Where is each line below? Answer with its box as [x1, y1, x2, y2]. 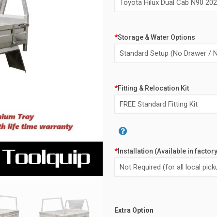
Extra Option [114, 206, 154, 214]
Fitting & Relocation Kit [118, 84, 189, 92]
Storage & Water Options [118, 33, 195, 41]
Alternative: [114, 152, 150, 159]
